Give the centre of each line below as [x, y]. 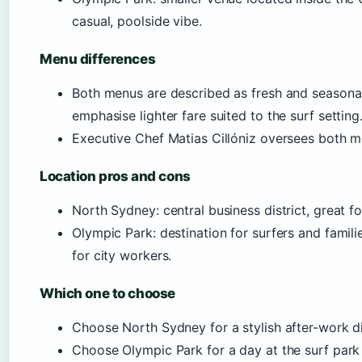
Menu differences [98, 59]
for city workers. [122, 255]
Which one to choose [107, 293]
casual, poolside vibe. [137, 21]
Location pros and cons [115, 176]
